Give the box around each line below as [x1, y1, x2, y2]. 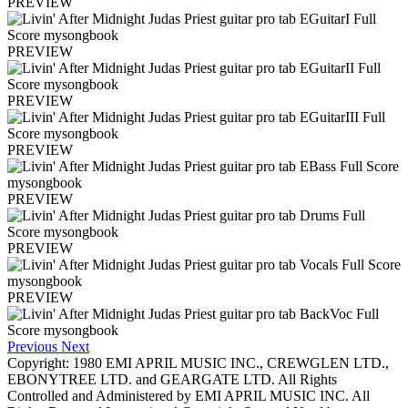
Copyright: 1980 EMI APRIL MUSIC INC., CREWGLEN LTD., [7, 355, 389, 372]
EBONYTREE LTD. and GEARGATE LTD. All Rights [7, 372, 337, 388]
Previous [7, 339, 57, 355]
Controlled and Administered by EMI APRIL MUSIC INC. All [7, 388, 370, 404]
